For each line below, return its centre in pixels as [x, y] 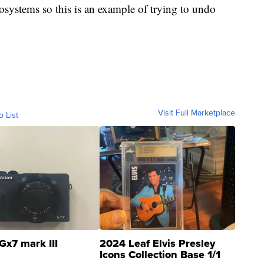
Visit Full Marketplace [197, 113]
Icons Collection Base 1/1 [160, 254]
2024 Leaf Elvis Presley [157, 243]
